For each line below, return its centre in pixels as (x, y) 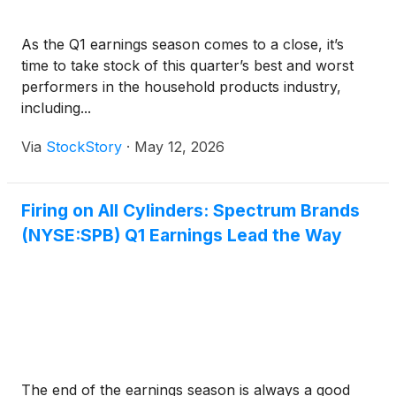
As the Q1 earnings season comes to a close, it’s (183, 45)
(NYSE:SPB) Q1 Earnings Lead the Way (182, 236)
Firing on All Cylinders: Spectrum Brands (190, 211)
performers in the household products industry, (181, 87)
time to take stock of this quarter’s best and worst (187, 66)
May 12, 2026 (179, 147)
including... (56, 108)
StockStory (84, 147)
